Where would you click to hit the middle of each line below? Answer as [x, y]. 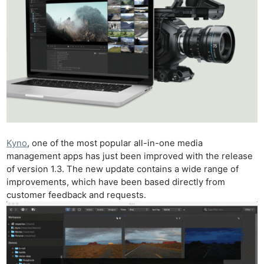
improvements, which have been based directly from [116, 182]
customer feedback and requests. [77, 195]
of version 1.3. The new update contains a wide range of [123, 169]
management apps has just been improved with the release [130, 156]
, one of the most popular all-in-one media [115, 143]
